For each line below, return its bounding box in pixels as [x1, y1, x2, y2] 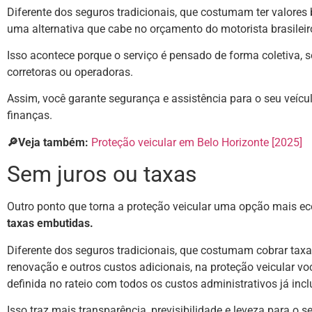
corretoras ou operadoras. [7, 65, 133, 79]
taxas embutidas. [7, 217, 93, 231]
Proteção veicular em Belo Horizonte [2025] [91, 135, 302, 149]
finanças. [7, 109, 52, 123]
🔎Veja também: [7, 135, 91, 149]
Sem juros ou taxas [7, 161, 197, 188]
